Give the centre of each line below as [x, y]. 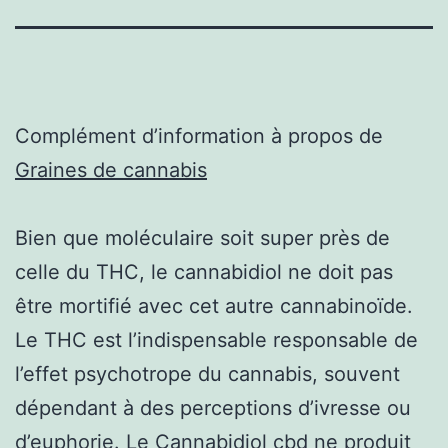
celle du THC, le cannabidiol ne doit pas [204, 271]
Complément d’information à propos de [199, 135]
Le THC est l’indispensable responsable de [216, 339]
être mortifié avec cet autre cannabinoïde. [214, 305]
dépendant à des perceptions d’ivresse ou [213, 407]
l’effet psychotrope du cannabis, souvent [207, 373]
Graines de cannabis [111, 169]
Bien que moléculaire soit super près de [202, 237]
